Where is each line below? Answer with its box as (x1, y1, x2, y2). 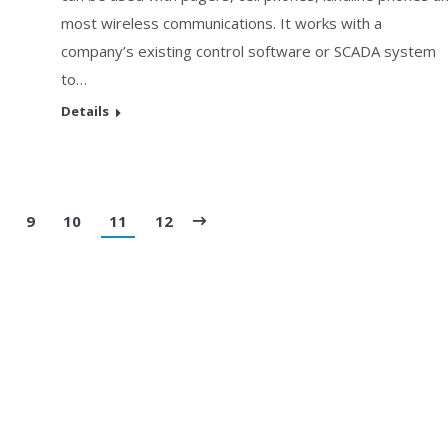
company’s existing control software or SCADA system (61, 41, 436, 61)
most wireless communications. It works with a (61, 13, 382, 33)
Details (61, 102, 109, 120)
